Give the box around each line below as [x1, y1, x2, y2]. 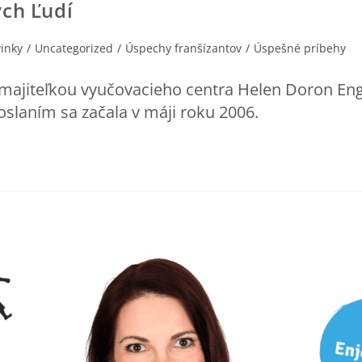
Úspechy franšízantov [125, 40, 242, 56]
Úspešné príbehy [254, 40, 346, 56]
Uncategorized [35, 40, 113, 56]
